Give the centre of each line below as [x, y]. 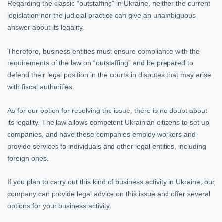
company [22, 194]
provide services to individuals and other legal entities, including [107, 146]
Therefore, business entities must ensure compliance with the [104, 51]
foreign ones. [28, 158]
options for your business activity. [59, 205]
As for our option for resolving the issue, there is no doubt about [107, 110]
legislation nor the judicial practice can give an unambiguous [102, 15]
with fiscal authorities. [41, 86]
